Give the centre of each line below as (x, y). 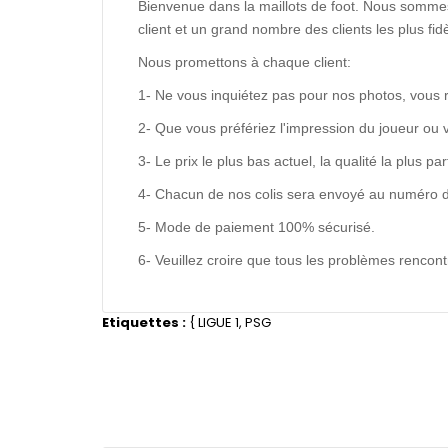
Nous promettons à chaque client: (244, 62)
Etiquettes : (144, 322)
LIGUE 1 (218, 322)
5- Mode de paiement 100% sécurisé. (256, 227)
